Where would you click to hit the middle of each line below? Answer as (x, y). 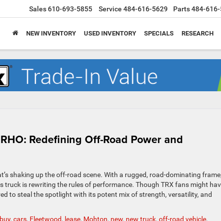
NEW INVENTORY (51, 34)
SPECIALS (159, 34)
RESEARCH (198, 34)
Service (110, 9)
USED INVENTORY (110, 34)
